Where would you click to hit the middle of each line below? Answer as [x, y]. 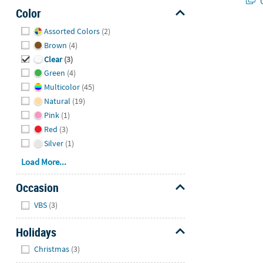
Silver [53, 143]
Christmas [52, 249]
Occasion [37, 188]
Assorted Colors [72, 31]
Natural [57, 101]
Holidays [36, 232]
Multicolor [62, 87]
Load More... [44, 162]
